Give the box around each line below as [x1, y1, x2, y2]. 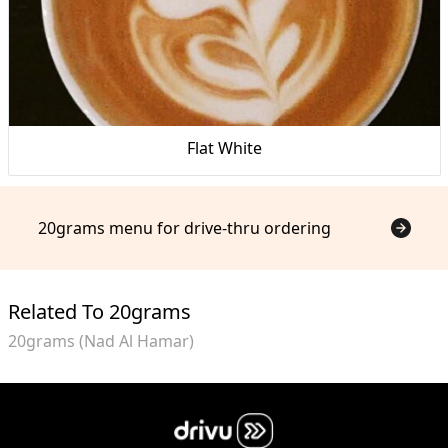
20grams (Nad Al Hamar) [7, 329, 194, 352]
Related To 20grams [7, 297, 191, 325]
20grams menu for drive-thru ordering [37, 216, 331, 239]
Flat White [186, 136, 262, 159]
